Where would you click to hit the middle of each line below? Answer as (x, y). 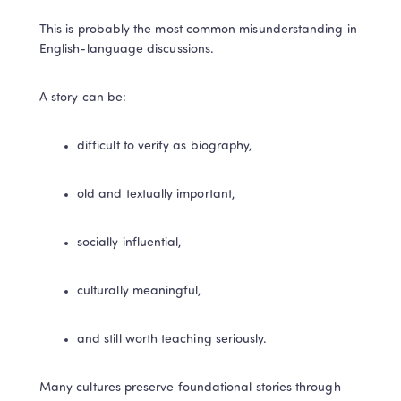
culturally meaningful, (139, 291)
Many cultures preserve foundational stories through (190, 388)
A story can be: (83, 98)
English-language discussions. (127, 49)
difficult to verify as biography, (165, 146)
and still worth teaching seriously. (172, 339)
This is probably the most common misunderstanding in (198, 30)
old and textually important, (156, 194)
